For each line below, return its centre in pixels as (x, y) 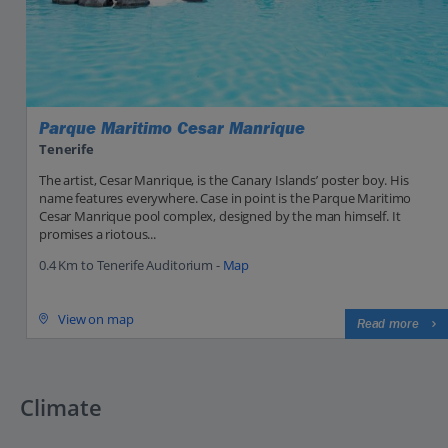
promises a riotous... (98, 234)
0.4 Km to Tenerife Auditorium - (131, 265)
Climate (61, 407)
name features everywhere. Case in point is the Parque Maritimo (225, 198)
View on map (96, 318)
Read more (387, 324)
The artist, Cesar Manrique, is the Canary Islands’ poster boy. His (224, 180)
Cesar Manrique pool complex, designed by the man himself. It (220, 216)
